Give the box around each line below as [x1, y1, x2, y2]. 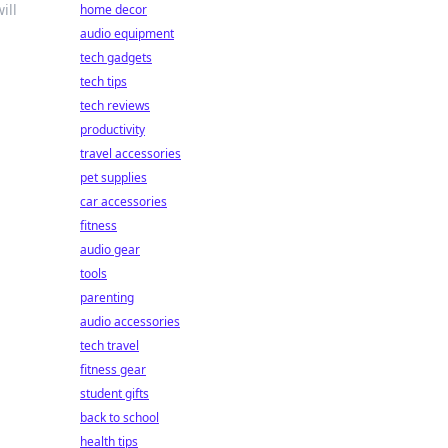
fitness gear [80, 361, 146, 378]
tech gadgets [80, 49, 152, 66]
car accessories [80, 193, 167, 210]
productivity [80, 121, 145, 138]
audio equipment [80, 25, 174, 42]
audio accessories [80, 313, 180, 330]
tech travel [80, 337, 139, 354]
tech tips [80, 73, 127, 90]
